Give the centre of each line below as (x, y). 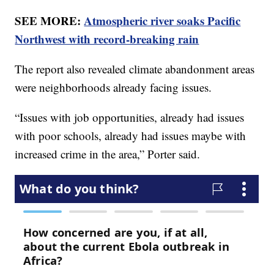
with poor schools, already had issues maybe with (131, 135)
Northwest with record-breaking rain (107, 39)
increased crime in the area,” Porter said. (111, 154)
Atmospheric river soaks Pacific (162, 20)
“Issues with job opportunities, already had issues (130, 117)
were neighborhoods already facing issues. (117, 87)
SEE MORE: (50, 20)
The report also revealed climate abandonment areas (135, 68)
